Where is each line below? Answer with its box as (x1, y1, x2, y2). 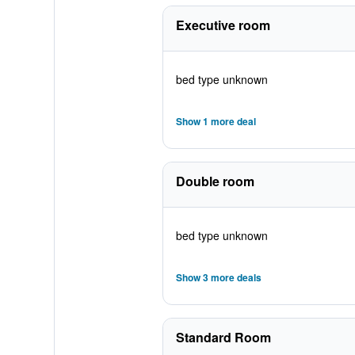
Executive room (175, 16, 270, 34)
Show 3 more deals (175, 270, 261, 284)
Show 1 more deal (175, 114, 256, 128)
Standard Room (175, 328, 271, 346)
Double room (175, 172, 254, 190)
